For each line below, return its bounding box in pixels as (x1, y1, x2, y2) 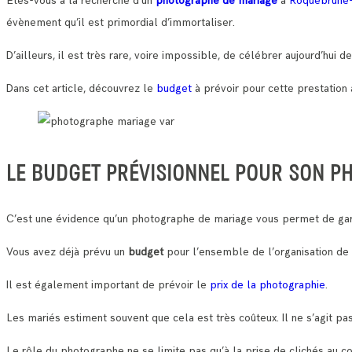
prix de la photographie (210, 277, 325, 291)
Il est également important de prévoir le (6, 277, 210, 291)
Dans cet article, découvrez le (6, 82, 156, 96)
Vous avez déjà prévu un (6, 244, 128, 258)
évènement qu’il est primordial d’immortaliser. (6, 16, 235, 30)
